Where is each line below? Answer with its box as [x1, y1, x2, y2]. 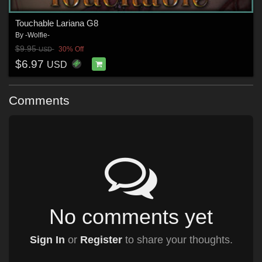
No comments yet [49, 204, 213, 229]
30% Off [58, 45, 84, 54]
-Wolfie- [25, 30, 50, 39]
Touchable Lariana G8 [15, 18, 98, 28]
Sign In [29, 233, 65, 246]
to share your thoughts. [122, 233, 233, 246]
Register [80, 233, 122, 246]
